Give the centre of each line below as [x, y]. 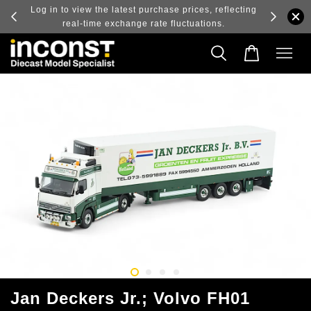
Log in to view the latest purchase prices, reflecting [144, 10]
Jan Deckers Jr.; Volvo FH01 [130, 298]
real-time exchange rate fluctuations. [144, 24]
